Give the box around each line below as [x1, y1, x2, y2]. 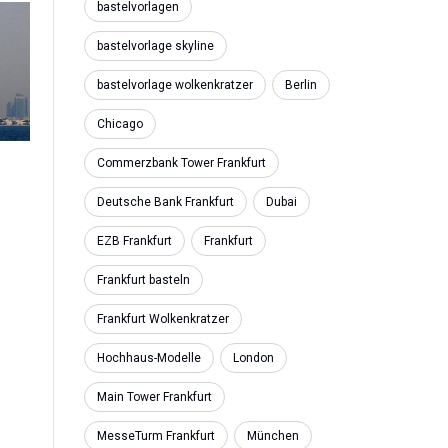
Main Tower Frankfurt [96, 390, 212, 404]
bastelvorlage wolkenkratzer [96, 78, 253, 92]
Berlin [284, 78, 317, 92]
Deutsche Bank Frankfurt [96, 195, 234, 209]
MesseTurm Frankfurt [96, 429, 215, 443]
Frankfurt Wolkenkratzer [96, 312, 229, 326]
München [246, 429, 299, 443]
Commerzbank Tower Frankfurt [96, 156, 266, 170]
